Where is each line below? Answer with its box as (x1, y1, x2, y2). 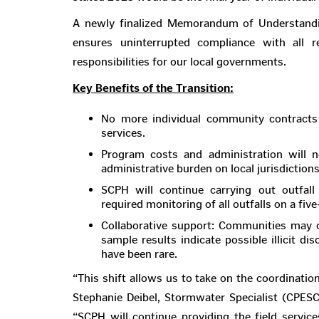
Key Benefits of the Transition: (73, 81, 234, 95)
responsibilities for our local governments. (73, 55, 286, 68)
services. (101, 126, 145, 140)
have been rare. (101, 247, 177, 261)
